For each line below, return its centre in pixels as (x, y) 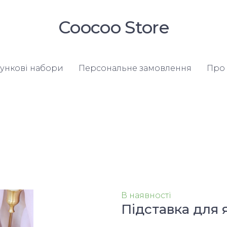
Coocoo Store (113, 27)
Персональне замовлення (135, 68)
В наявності (146, 195)
